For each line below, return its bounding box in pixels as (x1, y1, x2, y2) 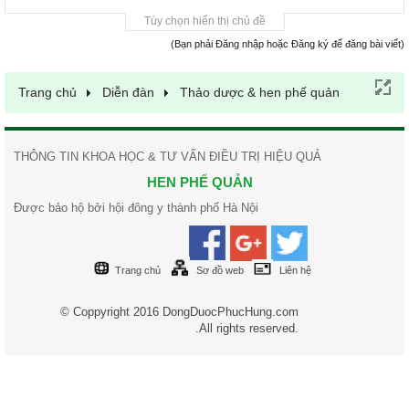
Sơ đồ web (195, 265, 244, 276)
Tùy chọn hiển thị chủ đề (143, 15, 266, 27)
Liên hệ (278, 265, 311, 276)
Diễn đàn (102, 85, 154, 100)
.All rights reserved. (194, 321, 299, 335)
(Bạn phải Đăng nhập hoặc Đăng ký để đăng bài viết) (171, 38, 404, 49)
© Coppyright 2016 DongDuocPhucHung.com (59, 305, 299, 319)
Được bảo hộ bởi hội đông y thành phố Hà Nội (14, 201, 258, 215)
